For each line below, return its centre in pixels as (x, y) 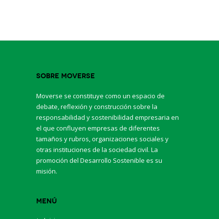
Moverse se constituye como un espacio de (100, 96)
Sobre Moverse (66, 76)
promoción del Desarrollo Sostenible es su (99, 160)
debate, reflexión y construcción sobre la (97, 106)
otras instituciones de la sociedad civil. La (97, 149)
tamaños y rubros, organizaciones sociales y (102, 139)
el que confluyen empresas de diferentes (98, 128)
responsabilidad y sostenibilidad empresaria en (108, 117)
